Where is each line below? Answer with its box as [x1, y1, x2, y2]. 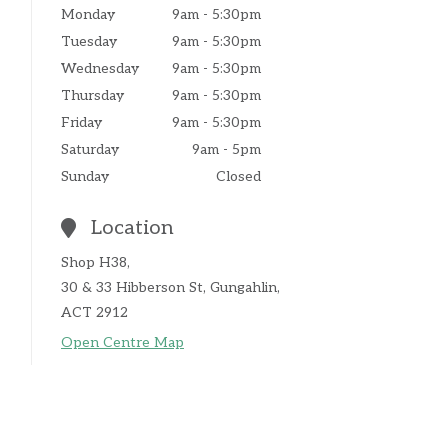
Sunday [61, 168, 109, 186]
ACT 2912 [61, 304, 128, 322]
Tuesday [61, 33, 117, 51]
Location [91, 216, 174, 241]
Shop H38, [61, 254, 130, 272]
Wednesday [61, 60, 139, 78]
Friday [61, 114, 102, 132]
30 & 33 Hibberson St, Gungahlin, [61, 279, 280, 297]
